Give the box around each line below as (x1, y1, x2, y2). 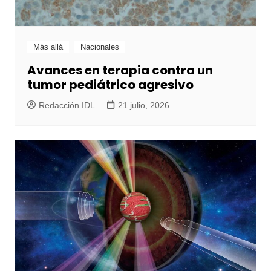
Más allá (33, 42, 63, 51)
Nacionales (80, 42, 119, 51)
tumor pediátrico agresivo (27, 76, 194, 93)
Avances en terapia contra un (27, 61, 213, 79)
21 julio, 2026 (117, 100, 169, 110)
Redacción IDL (38, 100, 95, 110)
